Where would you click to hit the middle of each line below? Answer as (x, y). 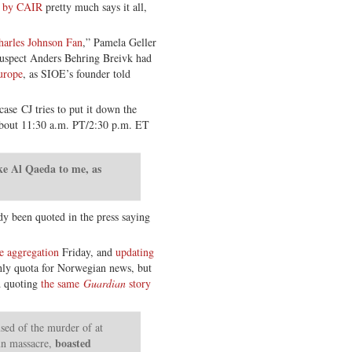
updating (135, 251)
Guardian (104, 283)
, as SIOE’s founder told (77, 73)
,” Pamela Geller (119, 42)
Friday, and (87, 251)
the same (62, 283)
